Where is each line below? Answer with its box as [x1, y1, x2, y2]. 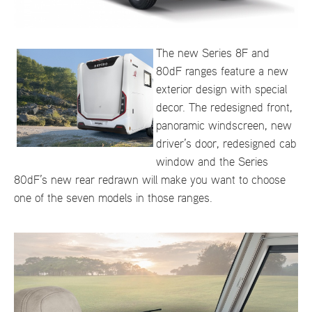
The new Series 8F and [155, 47, 270, 59]
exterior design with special [155, 84, 287, 95]
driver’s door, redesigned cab [155, 138, 296, 150]
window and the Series [155, 156, 268, 168]
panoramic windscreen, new [155, 120, 292, 132]
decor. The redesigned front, [155, 102, 292, 114]
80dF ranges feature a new [155, 65, 288, 77]
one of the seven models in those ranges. [14, 192, 212, 204]
